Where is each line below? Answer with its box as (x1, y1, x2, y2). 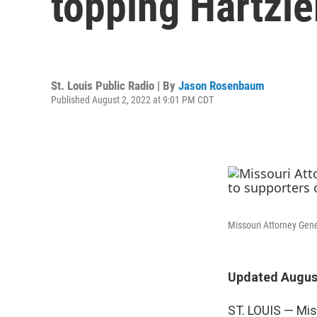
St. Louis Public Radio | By (51, 78, 178, 93)
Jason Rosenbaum (178, 78, 265, 93)
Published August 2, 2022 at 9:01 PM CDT (51, 93, 214, 105)
